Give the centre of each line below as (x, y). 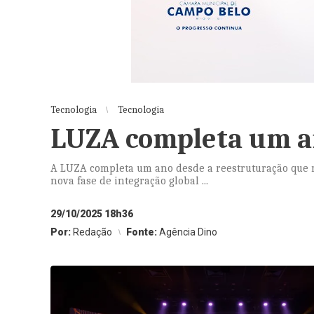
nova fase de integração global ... (129, 181)
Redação (93, 232)
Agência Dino (188, 232)
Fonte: (143, 232)
